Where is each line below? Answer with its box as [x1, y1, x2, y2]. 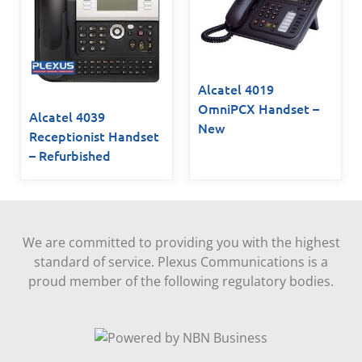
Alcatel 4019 [198, 80, 274, 99]
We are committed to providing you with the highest [22, 234, 340, 252]
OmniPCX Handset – [198, 99, 319, 118]
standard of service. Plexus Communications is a [34, 253, 328, 271]
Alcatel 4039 [29, 107, 105, 126]
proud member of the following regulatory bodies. [28, 272, 334, 291]
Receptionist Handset [29, 127, 159, 145]
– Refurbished [29, 146, 111, 165]
